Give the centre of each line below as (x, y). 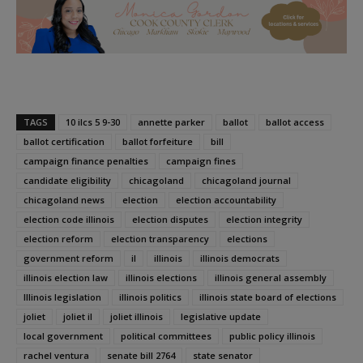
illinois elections (161, 278)
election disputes (170, 220)
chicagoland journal (246, 181)
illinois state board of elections (268, 297)
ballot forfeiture (158, 142)
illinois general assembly (271, 278)
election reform (58, 239)
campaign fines (201, 161)
